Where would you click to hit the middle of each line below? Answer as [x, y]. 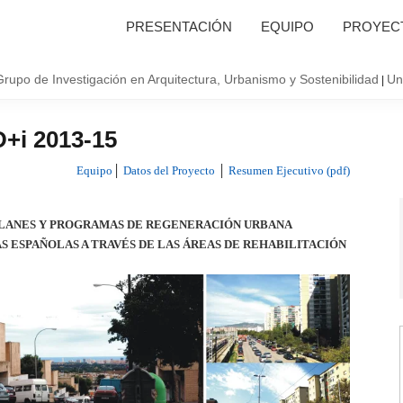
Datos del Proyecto [169, 170]
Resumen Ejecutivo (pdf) [289, 170]
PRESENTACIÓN [179, 27]
